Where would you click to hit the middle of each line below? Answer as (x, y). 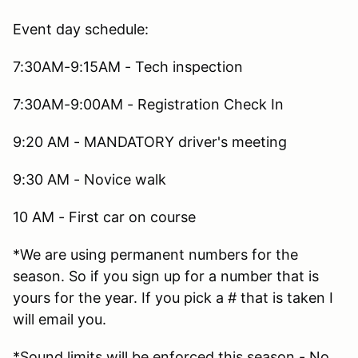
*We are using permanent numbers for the (155, 254)
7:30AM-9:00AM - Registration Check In (148, 104)
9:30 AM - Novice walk (89, 179)
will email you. (60, 319)
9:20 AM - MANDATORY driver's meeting (152, 141)
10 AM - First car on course (104, 217)
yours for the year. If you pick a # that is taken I (173, 297)
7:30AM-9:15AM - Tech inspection (128, 66)
